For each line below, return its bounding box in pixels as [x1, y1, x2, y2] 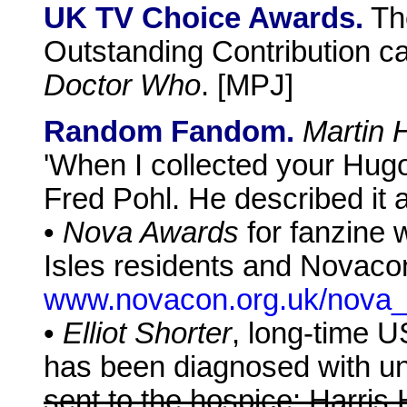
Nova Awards [63, 215, 239, 249]
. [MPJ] [201, 69, 293, 103]
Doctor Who [44, 69, 201, 103]
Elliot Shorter [63, 316, 232, 350]
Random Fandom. [44, 114, 294, 148]
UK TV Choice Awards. [44, 2, 363, 35]
